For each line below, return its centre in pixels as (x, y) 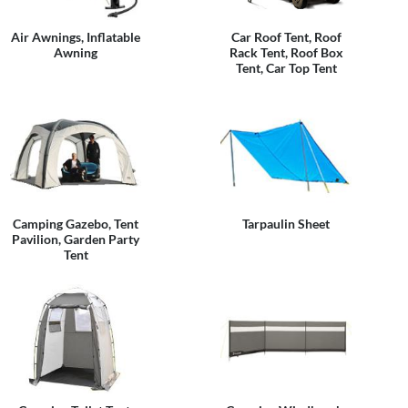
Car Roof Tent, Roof (286, 37)
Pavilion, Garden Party (76, 239)
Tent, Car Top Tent (286, 68)
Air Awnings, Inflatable (76, 37)
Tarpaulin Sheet (286, 224)
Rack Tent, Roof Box (286, 52)
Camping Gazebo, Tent (76, 224)
